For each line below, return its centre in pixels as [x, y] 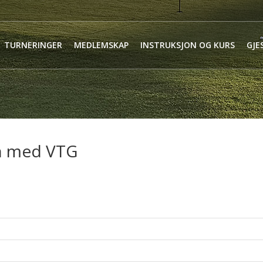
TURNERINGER [33, 45]
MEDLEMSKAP [101, 45]
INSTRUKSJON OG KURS [188, 45]
